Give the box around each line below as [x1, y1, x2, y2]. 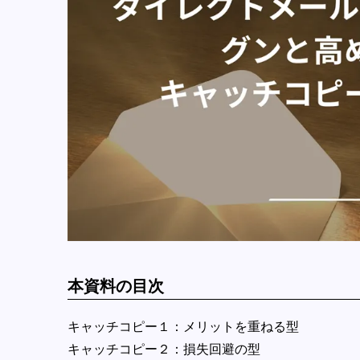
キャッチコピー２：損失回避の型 [67, 342, 260, 356]
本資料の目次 [67, 276, 164, 295]
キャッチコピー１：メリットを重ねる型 [67, 319, 299, 333]
